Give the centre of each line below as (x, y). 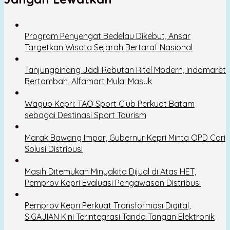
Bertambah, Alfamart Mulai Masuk (88, 81)
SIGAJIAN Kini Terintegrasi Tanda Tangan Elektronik (120, 217)
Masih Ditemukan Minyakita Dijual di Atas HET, (110, 172)
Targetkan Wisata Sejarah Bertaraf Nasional (109, 47)
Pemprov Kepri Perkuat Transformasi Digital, (108, 206)
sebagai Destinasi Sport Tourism (85, 115)
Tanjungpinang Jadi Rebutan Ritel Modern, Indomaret (125, 70)
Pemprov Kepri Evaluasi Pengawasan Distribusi (113, 183)
